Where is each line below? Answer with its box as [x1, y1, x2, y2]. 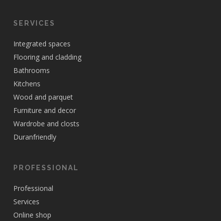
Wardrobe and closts [13, 118, 79, 128]
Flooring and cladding [13, 52, 81, 62]
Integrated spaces [13, 38, 71, 48]
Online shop [13, 210, 51, 220]
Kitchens [13, 78, 40, 88]
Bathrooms [13, 65, 50, 75]
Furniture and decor [13, 105, 76, 115]
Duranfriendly [13, 132, 56, 142]
